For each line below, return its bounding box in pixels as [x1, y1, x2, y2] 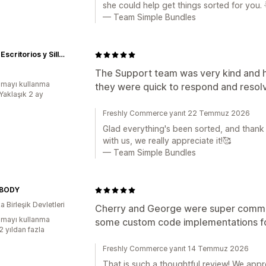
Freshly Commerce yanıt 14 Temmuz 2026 [103, 244, 249, 253]
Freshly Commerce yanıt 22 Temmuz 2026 [103, 109, 250, 118]
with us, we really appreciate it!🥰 [103, 135, 231, 145]
